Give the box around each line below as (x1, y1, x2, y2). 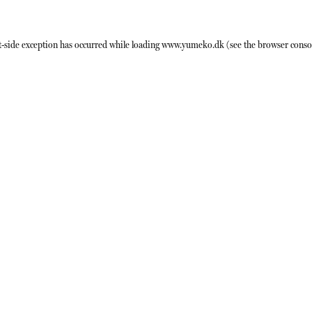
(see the (224, 39, 256, 50)
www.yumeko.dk (162, 39, 224, 50)
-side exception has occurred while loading (1, 39, 162, 50)
